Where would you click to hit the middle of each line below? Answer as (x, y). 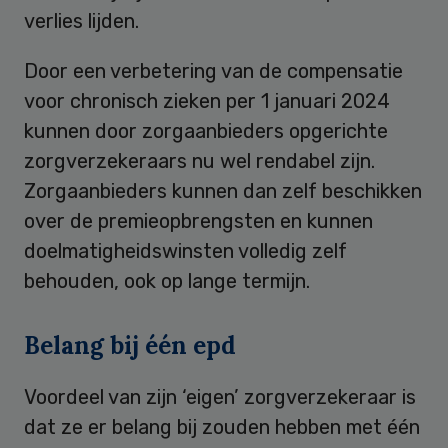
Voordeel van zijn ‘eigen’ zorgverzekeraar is (220, 396)
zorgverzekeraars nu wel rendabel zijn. (199, 160)
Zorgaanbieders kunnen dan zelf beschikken (223, 190)
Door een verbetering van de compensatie (213, 70)
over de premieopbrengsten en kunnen (198, 220)
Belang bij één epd (130, 345)
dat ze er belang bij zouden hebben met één (222, 426)
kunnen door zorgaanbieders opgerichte (206, 130)
